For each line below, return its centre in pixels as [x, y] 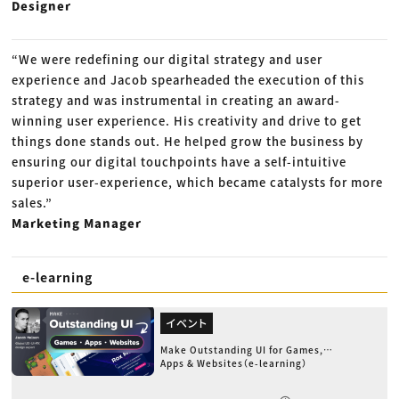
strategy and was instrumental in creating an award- [176, 101]
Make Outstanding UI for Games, [241, 350]
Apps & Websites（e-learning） [233, 363]
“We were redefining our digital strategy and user [167, 60]
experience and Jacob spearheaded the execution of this [188, 80]
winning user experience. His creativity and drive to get [187, 121]
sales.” [33, 203]
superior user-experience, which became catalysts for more [198, 183]
